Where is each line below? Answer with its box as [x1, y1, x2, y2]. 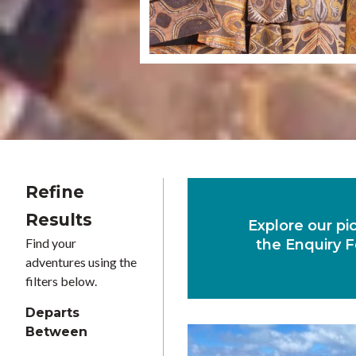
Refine [25, 182, 84, 202]
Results [25, 210, 92, 230]
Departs [25, 305, 79, 320]
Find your [25, 235, 76, 250]
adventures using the [25, 254, 137, 269]
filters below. [25, 273, 97, 288]
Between [25, 324, 87, 339]
